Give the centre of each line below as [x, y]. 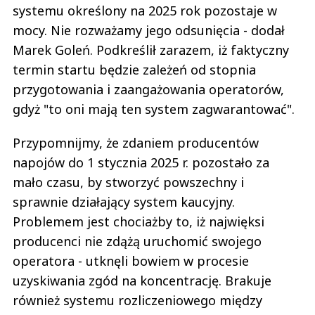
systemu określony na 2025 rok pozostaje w [145, 11]
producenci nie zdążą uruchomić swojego [137, 242]
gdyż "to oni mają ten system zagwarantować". [154, 109]
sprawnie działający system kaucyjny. [124, 202]
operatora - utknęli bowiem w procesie [131, 261]
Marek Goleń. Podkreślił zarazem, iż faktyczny [151, 50]
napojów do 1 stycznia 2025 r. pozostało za [141, 163]
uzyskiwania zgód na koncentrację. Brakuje [142, 281]
